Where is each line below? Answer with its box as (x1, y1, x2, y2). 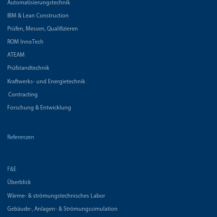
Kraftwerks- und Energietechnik (7, 78, 85, 85)
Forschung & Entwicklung (7, 105, 71, 111)
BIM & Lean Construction (7, 13, 69, 19)
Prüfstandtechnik (7, 65, 49, 72)
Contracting (8, 92, 38, 98)
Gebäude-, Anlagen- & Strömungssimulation (7, 206, 118, 212)
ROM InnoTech (7, 39, 44, 46)
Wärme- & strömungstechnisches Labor (7, 193, 105, 199)
